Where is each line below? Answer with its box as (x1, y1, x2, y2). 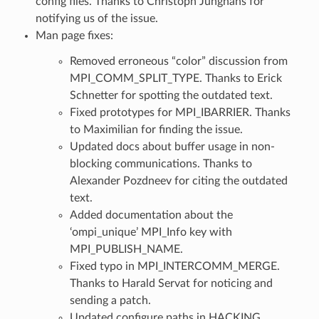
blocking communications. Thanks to (69, 157, 252, 169)
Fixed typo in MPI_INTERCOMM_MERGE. (69, 260, 280, 272)
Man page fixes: (35, 29, 113, 41)
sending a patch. (69, 294, 151, 306)
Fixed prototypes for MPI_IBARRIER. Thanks (69, 106, 291, 118)
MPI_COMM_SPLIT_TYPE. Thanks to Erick (69, 72, 282, 84)
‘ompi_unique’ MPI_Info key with (69, 226, 232, 238)
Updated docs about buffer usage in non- (69, 140, 275, 152)
